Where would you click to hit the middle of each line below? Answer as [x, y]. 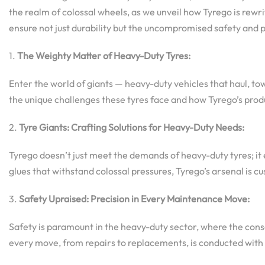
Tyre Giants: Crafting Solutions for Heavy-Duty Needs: [132, 127]
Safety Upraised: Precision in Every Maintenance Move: [134, 198]
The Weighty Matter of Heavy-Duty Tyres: [104, 55]
